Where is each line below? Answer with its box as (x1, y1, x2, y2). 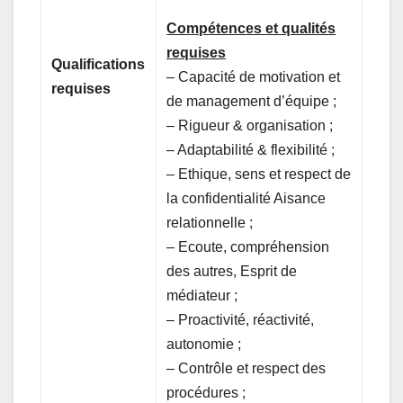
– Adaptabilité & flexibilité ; (166, 141, 336, 157)
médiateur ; (166, 287, 238, 303)
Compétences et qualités (166, 20, 336, 36)
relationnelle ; (166, 214, 254, 230)
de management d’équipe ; (166, 93, 337, 109)
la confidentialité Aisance (166, 190, 327, 206)
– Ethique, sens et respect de (166, 166, 352, 182)
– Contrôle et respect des (166, 360, 327, 376)
